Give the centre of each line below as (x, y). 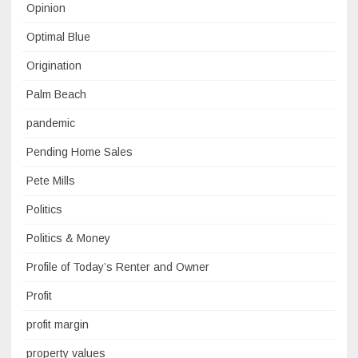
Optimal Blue (58, 37)
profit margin (58, 325)
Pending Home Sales (80, 152)
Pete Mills (51, 181)
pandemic (51, 123)
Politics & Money (68, 239)
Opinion (46, 8)
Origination (54, 66)
